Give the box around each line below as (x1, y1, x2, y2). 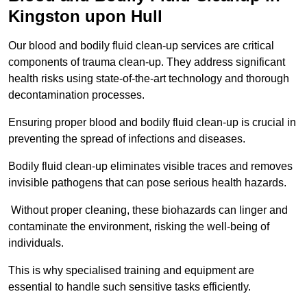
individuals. (8, 237, 66, 249)
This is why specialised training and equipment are (8, 265, 254, 277)
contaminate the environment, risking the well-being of (8, 221, 269, 233)
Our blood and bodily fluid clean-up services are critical (8, 40, 274, 52)
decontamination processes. (8, 89, 145, 101)
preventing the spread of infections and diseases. (8, 133, 248, 145)
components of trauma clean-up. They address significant (8, 56, 285, 69)
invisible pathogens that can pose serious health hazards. (8, 177, 286, 189)
